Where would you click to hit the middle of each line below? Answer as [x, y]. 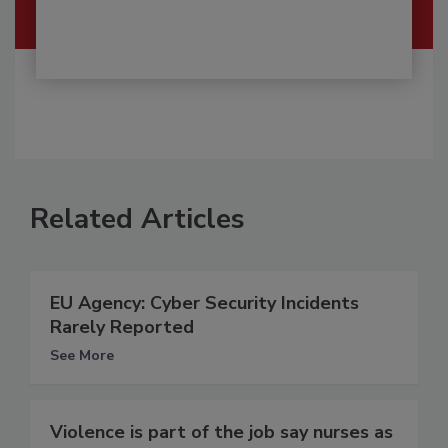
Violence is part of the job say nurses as [221, 431]
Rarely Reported [122, 326]
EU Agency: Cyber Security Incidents [204, 302]
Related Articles [137, 218]
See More [82, 355]
